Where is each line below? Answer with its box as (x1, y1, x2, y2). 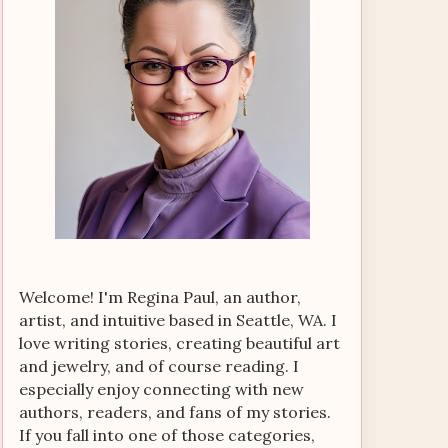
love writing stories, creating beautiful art (19, 333, 340, 353)
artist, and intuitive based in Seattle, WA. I (19, 310, 337, 330)
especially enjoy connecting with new (19, 379, 304, 399)
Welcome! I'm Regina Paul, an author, (19, 287, 301, 307)
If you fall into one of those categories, (19, 425, 315, 445)
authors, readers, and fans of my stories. (19, 402, 331, 422)
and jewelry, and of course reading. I (19, 356, 299, 376)
